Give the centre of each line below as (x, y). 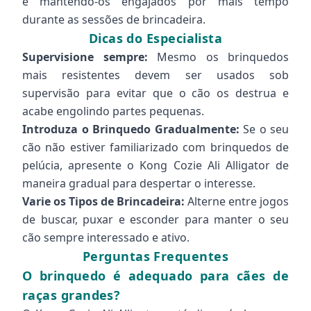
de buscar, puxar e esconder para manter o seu (155, 219)
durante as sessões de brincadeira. (114, 19)
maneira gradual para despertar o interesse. (139, 183)
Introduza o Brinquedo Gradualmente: (131, 129)
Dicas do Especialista (155, 38)
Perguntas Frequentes (155, 256)
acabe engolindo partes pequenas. (113, 111)
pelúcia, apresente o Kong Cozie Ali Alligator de (155, 165)
